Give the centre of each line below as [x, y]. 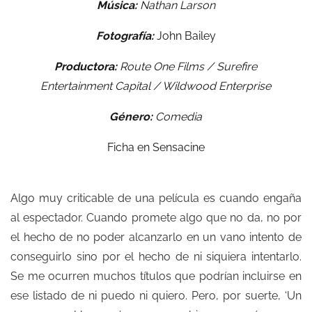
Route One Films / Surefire [187, 67]
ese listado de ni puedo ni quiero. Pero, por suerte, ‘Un [156, 296]
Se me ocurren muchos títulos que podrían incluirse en [156, 276]
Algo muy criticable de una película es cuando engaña [156, 198]
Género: [131, 117]
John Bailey [185, 36]
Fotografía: [125, 36]
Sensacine [178, 148]
